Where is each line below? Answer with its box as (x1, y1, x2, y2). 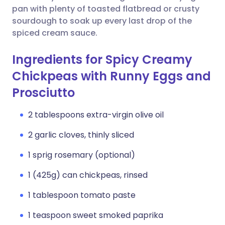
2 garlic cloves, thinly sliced (28, 129, 134, 141)
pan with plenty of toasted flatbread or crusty (12, 3, 199, 15)
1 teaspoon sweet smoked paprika (28, 209, 163, 221)
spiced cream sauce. (12, 27, 97, 39)
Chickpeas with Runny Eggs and (12, 68, 211, 84)
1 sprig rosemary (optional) (28, 149, 135, 161)
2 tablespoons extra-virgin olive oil (28, 109, 164, 121)
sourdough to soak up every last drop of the (12, 15, 192, 27)
